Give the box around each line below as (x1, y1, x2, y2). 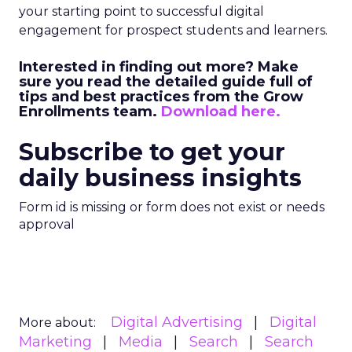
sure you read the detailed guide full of (19, 73, 313, 90)
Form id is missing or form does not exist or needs (19, 200, 324, 214)
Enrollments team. (19, 103, 157, 120)
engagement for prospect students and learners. (19, 23, 328, 38)
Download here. (157, 103, 280, 120)
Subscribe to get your (19, 137, 285, 167)
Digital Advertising (111, 313, 243, 331)
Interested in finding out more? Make (19, 58, 299, 75)
